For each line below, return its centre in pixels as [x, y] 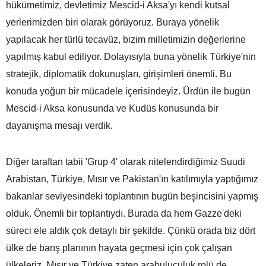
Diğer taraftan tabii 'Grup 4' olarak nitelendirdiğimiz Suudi [126, 161]
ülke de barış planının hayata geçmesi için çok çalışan [119, 248]
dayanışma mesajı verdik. [59, 125]
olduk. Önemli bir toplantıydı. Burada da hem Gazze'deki [124, 213]
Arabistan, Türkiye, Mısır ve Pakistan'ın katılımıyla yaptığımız [132, 179]
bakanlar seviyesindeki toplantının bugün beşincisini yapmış [132, 196]
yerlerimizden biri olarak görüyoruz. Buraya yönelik [113, 22]
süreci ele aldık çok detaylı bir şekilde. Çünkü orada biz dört [131, 230]
